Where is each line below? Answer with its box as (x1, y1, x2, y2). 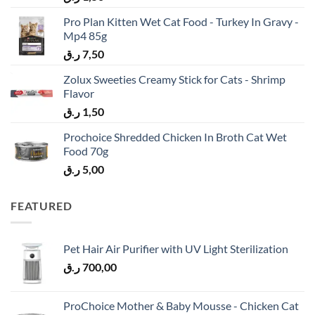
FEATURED (11, 198, 72, 212)
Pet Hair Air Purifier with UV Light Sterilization (63, 242, 288, 256)
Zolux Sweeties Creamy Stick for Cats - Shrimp (63, 72, 285, 86)
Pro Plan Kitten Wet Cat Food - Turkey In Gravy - (63, 14, 299, 28)
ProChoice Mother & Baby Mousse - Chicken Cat (63, 299, 299, 313)
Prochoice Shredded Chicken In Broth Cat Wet (63, 129, 287, 143)
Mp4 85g (63, 28, 107, 42)
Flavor (63, 86, 94, 100)
